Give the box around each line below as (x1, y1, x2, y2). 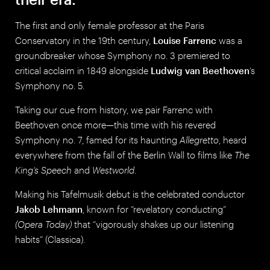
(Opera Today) (15, 219, 72, 230)
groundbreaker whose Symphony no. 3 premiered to (15, 50, 230, 61)
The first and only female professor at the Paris (15, 20, 204, 31)
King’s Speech (15, 165, 72, 175)
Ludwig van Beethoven (151, 65, 250, 76)
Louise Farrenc (153, 35, 216, 46)
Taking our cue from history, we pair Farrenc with (15, 104, 213, 115)
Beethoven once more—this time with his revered (15, 119, 216, 130)
